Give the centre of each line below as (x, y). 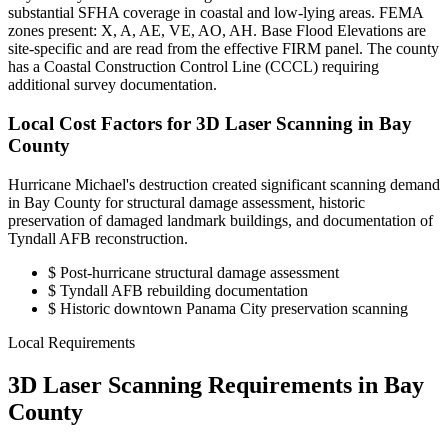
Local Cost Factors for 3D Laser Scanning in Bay (210, 123)
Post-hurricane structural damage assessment (197, 272)
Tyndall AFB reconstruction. (98, 238)
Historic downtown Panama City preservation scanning (232, 308)
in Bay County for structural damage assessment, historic (186, 202)
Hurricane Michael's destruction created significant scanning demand (224, 184)
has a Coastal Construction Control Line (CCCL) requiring (193, 67)
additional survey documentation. (112, 85)
